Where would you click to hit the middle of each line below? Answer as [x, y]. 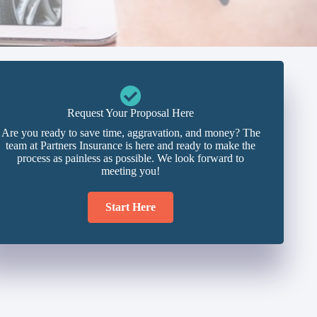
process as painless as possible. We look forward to [131, 158]
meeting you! [131, 171]
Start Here [131, 207]
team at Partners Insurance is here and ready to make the [131, 145]
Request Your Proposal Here [131, 113]
